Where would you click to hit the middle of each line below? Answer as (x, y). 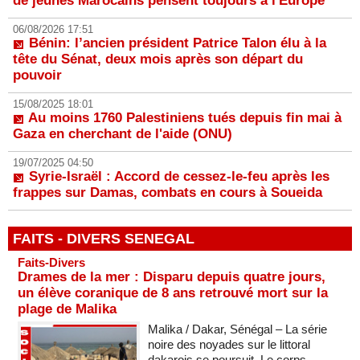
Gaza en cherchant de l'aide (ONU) (123, 134)
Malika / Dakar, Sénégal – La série (237, 329)
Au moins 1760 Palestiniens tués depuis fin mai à (185, 118)
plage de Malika (67, 309)
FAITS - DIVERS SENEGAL (104, 239)
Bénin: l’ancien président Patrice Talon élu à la (178, 43)
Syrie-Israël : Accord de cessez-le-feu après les (179, 176)
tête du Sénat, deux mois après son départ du (158, 59)
